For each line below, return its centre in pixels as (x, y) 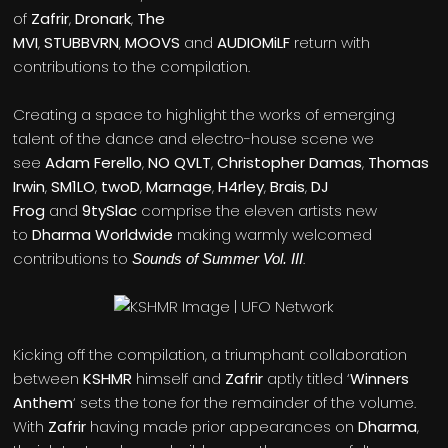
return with (330, 43)
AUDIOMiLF (254, 43)
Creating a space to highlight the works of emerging (204, 115)
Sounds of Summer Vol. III (218, 259)
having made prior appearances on (222, 427)
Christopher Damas (290, 163)
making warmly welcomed (273, 235)
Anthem (43, 403)
